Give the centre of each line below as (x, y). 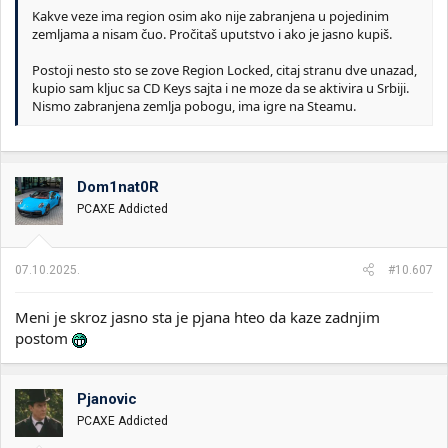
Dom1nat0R (118, 187)
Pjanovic (107, 398)
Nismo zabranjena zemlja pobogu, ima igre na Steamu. (194, 105)
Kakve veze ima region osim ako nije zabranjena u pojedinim (210, 15)
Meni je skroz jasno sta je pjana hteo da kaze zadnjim (197, 316)
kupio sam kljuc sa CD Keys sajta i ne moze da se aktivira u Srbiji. (220, 87)
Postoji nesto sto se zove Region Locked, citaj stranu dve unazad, (224, 69)
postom (43, 337)
